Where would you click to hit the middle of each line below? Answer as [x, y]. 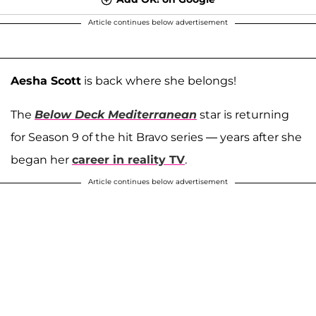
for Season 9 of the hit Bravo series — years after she [156, 137]
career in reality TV [128, 159]
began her [41, 159]
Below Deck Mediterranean [116, 114]
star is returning [243, 114]
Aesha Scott [46, 80]
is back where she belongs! [159, 80]
